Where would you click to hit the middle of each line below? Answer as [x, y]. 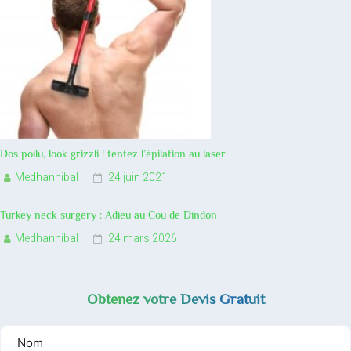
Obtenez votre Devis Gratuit [175, 299]
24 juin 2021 [138, 177]
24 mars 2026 [143, 239]
